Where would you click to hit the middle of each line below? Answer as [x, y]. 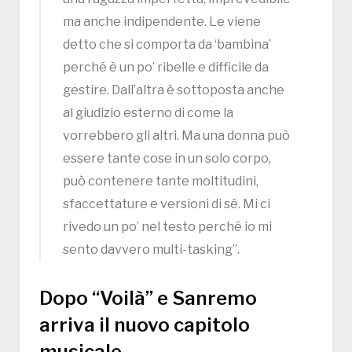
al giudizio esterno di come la [148, 112]
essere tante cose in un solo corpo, [167, 158]
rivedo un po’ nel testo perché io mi [167, 226]
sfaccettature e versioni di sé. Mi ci [167, 203]
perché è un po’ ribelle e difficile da [166, 67]
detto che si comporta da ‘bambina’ [167, 44]
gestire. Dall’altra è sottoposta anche [174, 90]
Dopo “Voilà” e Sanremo [148, 298]
